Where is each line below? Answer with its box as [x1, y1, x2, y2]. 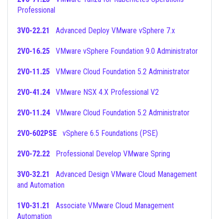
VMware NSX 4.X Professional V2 [56, 88, 159, 97]
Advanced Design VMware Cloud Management [50, 170, 56, 179]
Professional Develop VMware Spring [56, 149, 170, 158]
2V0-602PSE [17, 129, 57, 138]
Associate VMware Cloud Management [50, 201, 56, 210]
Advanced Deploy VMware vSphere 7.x [56, 26, 175, 35]
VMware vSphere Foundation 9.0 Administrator [56, 46, 198, 56]
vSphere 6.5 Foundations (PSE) [63, 129, 158, 138]
